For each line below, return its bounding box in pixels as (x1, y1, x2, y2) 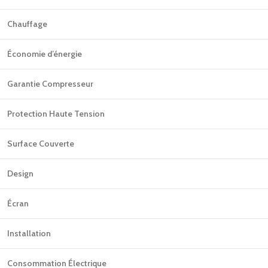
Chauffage (7, 19, 47, 29)
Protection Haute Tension (7, 108, 105, 119)
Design (7, 168, 33, 179)
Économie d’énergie (7, 48, 82, 59)
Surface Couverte (7, 138, 74, 149)
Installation (7, 228, 51, 239)
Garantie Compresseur (7, 78, 93, 89)
